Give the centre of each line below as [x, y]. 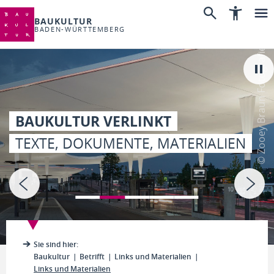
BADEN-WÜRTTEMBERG [80, 29]
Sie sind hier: [56, 244]
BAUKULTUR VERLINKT [93, 121]
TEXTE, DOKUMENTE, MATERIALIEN [131, 143]
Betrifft [92, 257]
